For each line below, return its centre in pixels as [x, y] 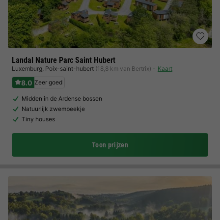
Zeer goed [48, 82]
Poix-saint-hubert [69, 69]
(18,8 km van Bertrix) [123, 69]
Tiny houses [38, 119]
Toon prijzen [110, 145]
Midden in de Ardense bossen [62, 98]
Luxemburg [27, 69]
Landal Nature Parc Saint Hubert [64, 60]
